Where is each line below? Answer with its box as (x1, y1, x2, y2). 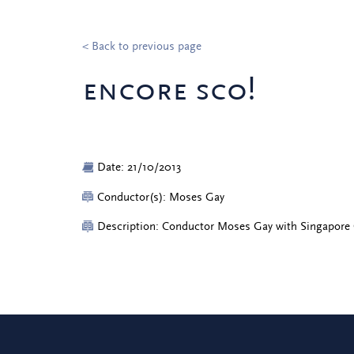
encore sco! (81, 72, 256, 108)
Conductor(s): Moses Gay (97, 190, 225, 204)
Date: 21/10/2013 (97, 160, 182, 174)
